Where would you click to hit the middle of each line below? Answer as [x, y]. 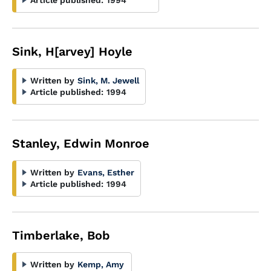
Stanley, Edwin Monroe [81, 143]
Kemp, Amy [101, 264]
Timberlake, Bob [61, 235]
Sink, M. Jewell [108, 80]
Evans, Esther [106, 172]
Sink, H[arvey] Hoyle [72, 51]
